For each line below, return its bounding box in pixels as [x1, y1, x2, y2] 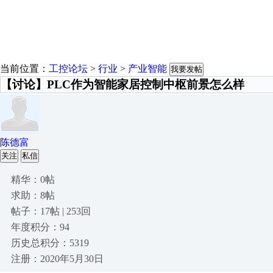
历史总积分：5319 [11, 238, 89, 248]
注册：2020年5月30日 [11, 253, 104, 264]
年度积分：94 [11, 222, 69, 232]
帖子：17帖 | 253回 [11, 206, 91, 216]
